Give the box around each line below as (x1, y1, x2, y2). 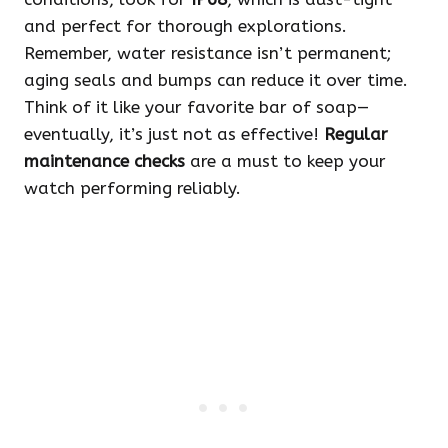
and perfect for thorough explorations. (24, 16, 347, 37)
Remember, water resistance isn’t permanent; (24, 43, 392, 64)
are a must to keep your (185, 151, 386, 172)
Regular (324, 124, 388, 145)
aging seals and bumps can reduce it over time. (24, 70, 408, 91)
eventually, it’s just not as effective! (24, 124, 324, 145)
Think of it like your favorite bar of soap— (24, 97, 369, 118)
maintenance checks (24, 151, 185, 172)
